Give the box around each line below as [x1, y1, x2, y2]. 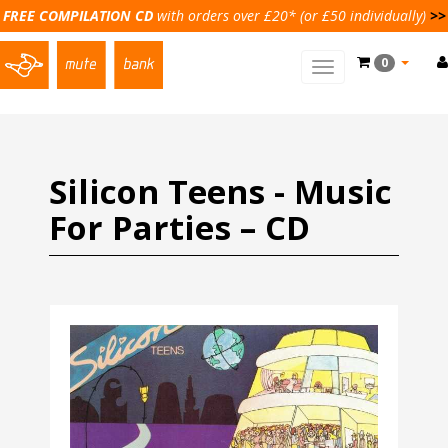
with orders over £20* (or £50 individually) [156, 6, 430, 25]
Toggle [322, 59, 367, 78]
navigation [322, 99, 389, 118]
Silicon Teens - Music [49, 169, 392, 214]
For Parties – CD [49, 205, 310, 250]
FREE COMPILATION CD [2, 6, 157, 25]
